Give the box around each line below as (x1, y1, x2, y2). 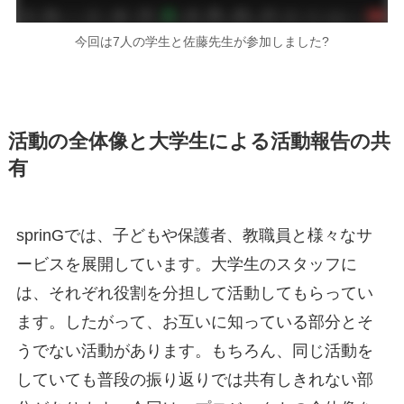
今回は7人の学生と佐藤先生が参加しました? (75, 33, 329, 49)
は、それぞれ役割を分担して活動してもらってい (15, 284, 373, 303)
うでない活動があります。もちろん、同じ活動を (15, 342, 373, 361)
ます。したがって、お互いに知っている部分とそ (15, 313, 373, 332)
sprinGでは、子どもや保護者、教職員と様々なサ (15, 226, 372, 245)
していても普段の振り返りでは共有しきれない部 (15, 371, 373, 390)
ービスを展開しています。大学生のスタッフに (15, 255, 357, 274)
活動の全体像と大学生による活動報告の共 (7, 131, 390, 153)
